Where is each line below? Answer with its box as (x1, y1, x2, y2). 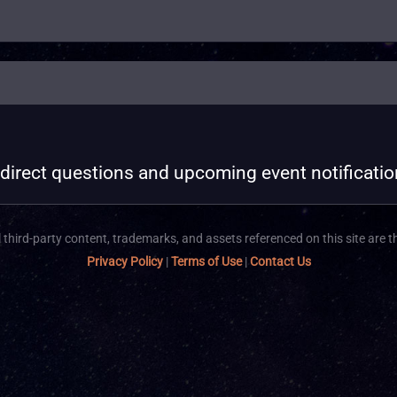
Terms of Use (170, 253, 242, 269)
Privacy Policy (86, 253, 163, 269)
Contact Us (249, 253, 311, 269)
